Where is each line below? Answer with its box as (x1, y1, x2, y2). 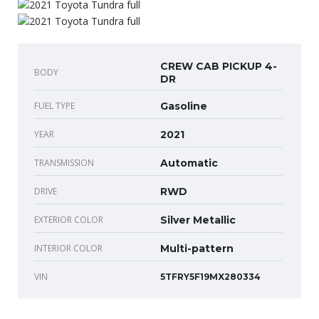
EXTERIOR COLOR (34, 213, 103, 226)
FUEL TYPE (34, 99, 75, 112)
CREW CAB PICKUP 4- (160, 59, 277, 73)
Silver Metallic (160, 213, 236, 226)
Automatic (160, 156, 218, 169)
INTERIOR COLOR (34, 241, 103, 254)
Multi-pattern (160, 241, 234, 255)
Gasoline (160, 99, 207, 113)
